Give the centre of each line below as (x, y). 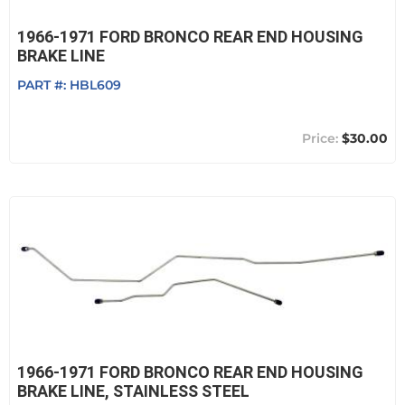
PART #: (43, 85)
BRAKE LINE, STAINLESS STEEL (133, 391)
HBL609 (95, 85)
